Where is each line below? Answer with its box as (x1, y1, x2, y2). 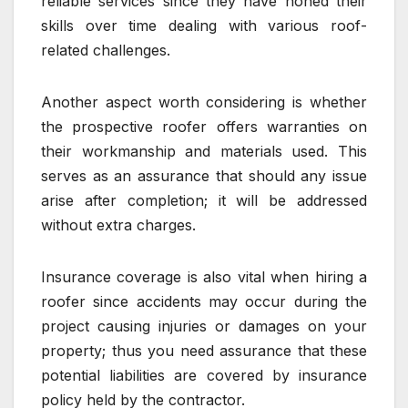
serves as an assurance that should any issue (41, 167, 367, 186)
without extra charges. (41, 216, 196, 235)
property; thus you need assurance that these (41, 342, 367, 361)
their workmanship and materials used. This (41, 142, 367, 161)
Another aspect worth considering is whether (41, 93, 367, 112)
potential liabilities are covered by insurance (41, 366, 367, 385)
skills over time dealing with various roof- (41, 16, 367, 36)
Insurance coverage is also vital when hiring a (41, 268, 367, 287)
